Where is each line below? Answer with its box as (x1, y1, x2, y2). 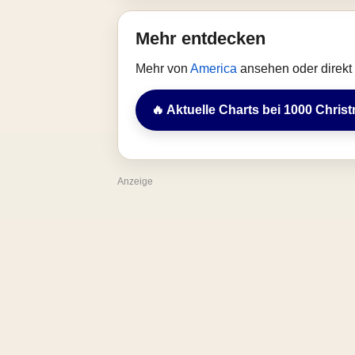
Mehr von (136, 62, 190, 75)
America (190, 62, 240, 75)
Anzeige (117, 176, 153, 187)
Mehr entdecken (136, 29, 265, 48)
